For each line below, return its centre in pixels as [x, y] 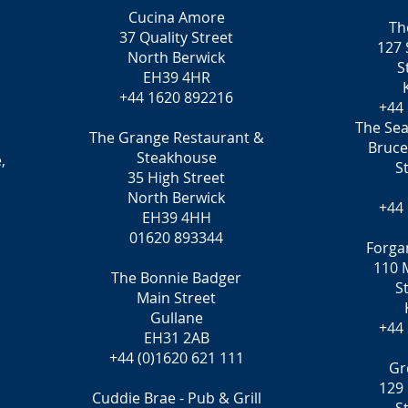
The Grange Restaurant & [176, 138]
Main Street [176, 298]
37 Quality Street [176, 37]
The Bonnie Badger [176, 278]
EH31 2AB [176, 338]
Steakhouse [176, 158]
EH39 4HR [176, 77]
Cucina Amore [176, 17]
